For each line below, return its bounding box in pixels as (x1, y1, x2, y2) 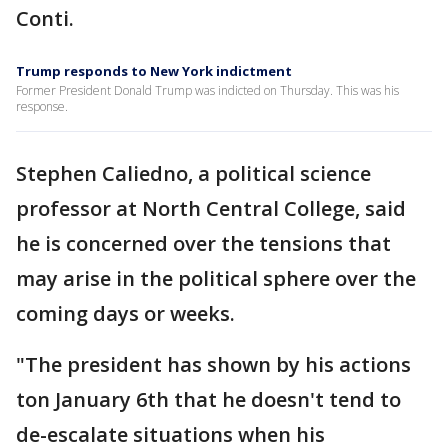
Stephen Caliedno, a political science (16, 160, 371, 187)
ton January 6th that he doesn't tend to (16, 386, 401, 413)
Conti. (16, 5, 74, 32)
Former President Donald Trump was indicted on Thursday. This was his (16, 82, 399, 99)
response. (16, 98, 68, 115)
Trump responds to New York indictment (16, 62, 292, 80)
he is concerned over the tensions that (16, 230, 391, 257)
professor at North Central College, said (16, 195, 406, 222)
